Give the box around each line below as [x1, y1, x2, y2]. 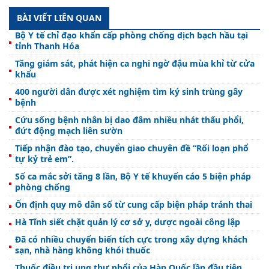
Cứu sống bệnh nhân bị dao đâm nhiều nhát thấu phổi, [15, 114, 244, 126]
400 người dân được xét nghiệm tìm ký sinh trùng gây [15, 86, 243, 98]
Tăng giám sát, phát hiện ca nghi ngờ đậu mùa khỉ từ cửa [15, 58, 255, 70]
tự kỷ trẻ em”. [15, 153, 74, 165]
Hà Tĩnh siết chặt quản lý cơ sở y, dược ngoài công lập [15, 216, 240, 228]
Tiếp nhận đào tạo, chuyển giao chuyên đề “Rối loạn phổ [15, 142, 249, 154]
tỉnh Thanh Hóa [15, 40, 79, 52]
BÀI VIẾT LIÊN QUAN [17, 12, 101, 24]
